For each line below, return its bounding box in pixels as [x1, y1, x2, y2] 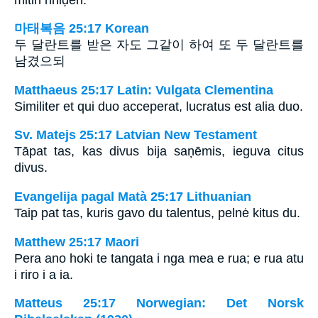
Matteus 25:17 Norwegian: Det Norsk [14, 296, 304, 311]
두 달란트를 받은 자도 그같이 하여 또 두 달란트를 [14, 38, 304, 53]
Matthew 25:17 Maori [14, 234, 139, 249]
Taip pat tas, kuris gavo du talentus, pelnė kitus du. [14, 206, 300, 220]
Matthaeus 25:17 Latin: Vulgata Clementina [14, 82, 273, 97]
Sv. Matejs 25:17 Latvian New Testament [14, 128, 257, 143]
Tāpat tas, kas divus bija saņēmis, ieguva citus [14, 144, 304, 159]
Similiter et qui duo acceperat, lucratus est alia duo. [14, 99, 303, 114]
